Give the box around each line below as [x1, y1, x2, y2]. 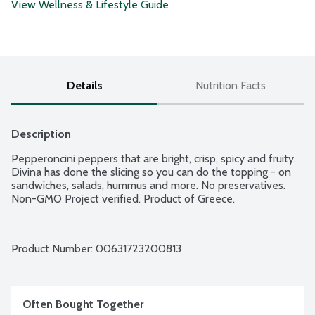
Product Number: [11, 242, 96, 256]
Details [66, 79, 103, 93]
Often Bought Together [22, 297, 143, 311]
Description [11, 127, 71, 141]
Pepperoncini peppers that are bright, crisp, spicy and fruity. [11, 152, 296, 166]
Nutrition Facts [195, 79, 266, 93]
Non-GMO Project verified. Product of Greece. [11, 192, 235, 206]
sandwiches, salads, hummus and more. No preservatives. [11, 179, 285, 193]
